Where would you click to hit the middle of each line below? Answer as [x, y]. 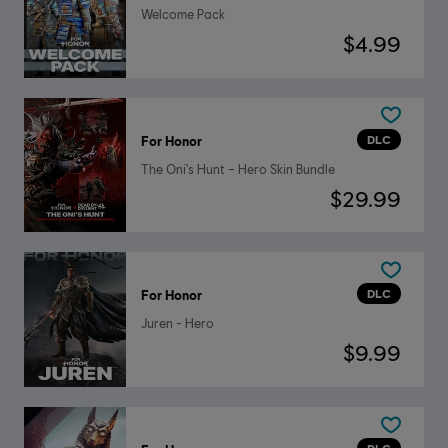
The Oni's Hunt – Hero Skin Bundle [237, 169]
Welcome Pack [182, 14]
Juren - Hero [177, 324]
